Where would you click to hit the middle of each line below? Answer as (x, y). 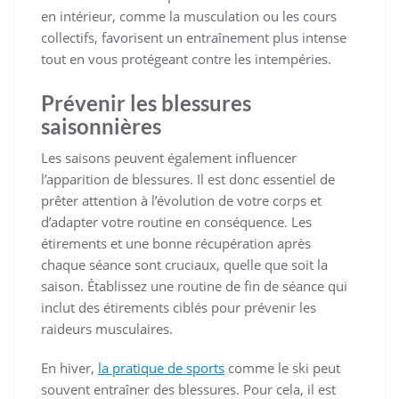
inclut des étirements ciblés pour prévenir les (179, 308)
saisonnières (101, 126)
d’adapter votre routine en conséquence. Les (176, 222)
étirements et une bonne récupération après (176, 244)
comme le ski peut (282, 368)
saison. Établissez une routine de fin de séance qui (194, 286)
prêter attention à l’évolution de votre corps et (181, 201)
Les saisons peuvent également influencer (169, 158)
